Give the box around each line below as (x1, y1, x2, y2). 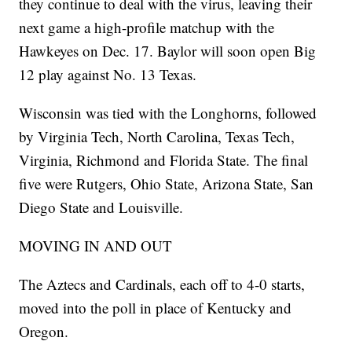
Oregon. (19, 321, 69, 342)
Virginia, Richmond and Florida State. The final (19, 150, 309, 170)
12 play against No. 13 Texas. (19, 64, 197, 85)
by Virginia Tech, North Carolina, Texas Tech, (19, 126, 295, 147)
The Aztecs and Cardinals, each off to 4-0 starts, (19, 274, 306, 295)
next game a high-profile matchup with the (19, 17, 275, 38)
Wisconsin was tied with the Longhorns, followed (19, 103, 317, 123)
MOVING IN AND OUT (19, 236, 173, 256)
